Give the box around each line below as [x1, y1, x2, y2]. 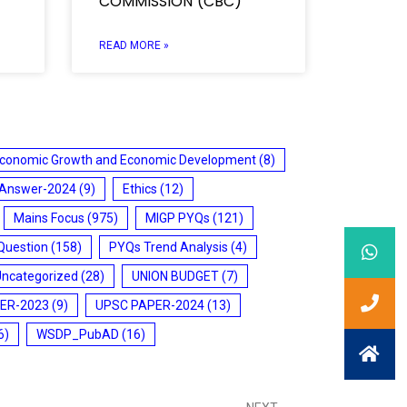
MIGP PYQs [145, 210, 210, 225]
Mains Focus [14, 210, 84, 225]
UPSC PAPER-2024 [95, 297, 204, 313]
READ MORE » [98, 38, 169, 52]
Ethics [123, 181, 157, 196]
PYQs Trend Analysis [109, 239, 228, 254]
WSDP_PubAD [36, 326, 119, 342]
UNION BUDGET [132, 268, 219, 283]
